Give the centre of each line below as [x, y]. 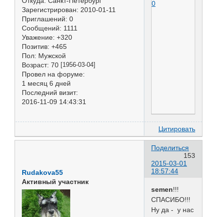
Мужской [51, 55]
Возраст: [35, 65]
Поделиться [170, 148]
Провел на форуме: [53, 74]
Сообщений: [42, 28]
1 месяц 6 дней [46, 83]
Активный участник [55, 182]
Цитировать [177, 129]
